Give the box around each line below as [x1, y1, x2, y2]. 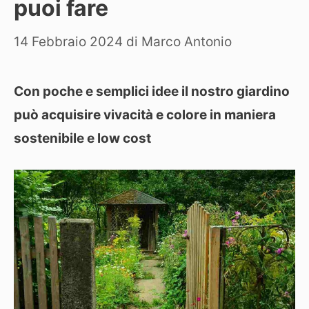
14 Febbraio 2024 [14, 33, 123, 50]
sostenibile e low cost [14, 130, 151, 146]
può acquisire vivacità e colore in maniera [14, 106, 276, 123]
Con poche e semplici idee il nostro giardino [14, 83, 290, 99]
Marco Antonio [141, 33, 232, 50]
